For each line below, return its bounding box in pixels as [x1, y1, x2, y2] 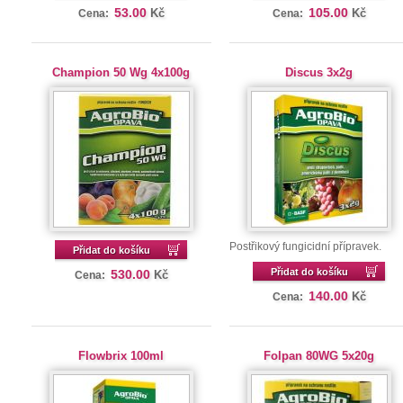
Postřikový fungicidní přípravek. [228, 240, 381, 253]
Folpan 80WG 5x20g [264, 349, 375, 363]
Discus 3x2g [285, 66, 354, 79]
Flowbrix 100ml [78, 349, 165, 363]
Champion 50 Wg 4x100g [52, 66, 191, 79]
